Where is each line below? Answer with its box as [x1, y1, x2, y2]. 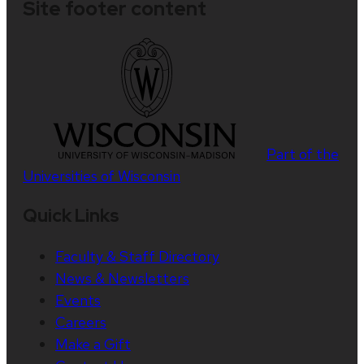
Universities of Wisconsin [23, 167, 180, 185]
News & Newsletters [55, 269, 189, 288]
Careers [55, 313, 106, 331]
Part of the [266, 145, 339, 163]
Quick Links [23, 204, 119, 227]
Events [55, 291, 101, 310]
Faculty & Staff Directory [55, 247, 219, 266]
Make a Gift [55, 335, 131, 353]
